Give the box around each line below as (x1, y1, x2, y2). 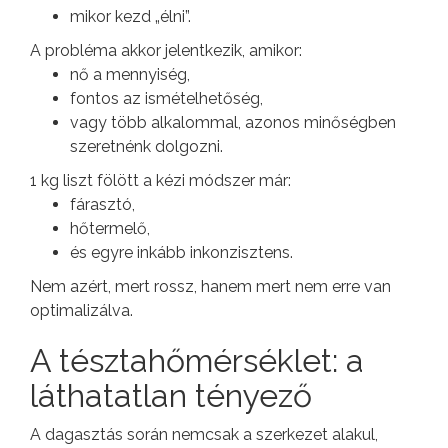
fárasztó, (70, 194, 135, 214)
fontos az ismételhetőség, (70, 88, 263, 108)
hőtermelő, (70, 218, 150, 238)
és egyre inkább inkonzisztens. (70, 242, 293, 262)
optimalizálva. (30, 300, 133, 320)
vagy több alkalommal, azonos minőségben (70, 112, 396, 132)
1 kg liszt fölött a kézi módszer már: (30, 170, 291, 190)
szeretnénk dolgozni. (70, 136, 223, 156)
